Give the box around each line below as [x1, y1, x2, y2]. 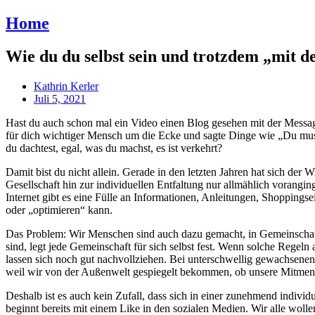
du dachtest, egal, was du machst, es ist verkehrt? [6, 141, 222, 154]
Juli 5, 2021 [34, 92, 86, 105]
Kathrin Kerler [34, 79, 98, 92]
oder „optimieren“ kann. [6, 203, 112, 216]
